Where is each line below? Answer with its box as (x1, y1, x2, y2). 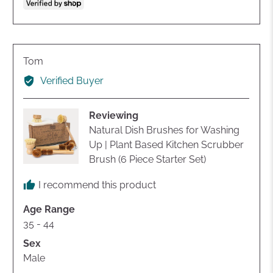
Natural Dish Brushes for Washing (89, 124, 240, 136)
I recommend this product (38, 179, 157, 191)
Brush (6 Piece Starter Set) (89, 153, 207, 165)
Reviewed (43, 54, 87, 66)
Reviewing (89, 109, 139, 121)
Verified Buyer (38, 74, 104, 87)
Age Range (23, 203, 76, 215)
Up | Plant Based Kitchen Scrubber (89, 138, 244, 151)
